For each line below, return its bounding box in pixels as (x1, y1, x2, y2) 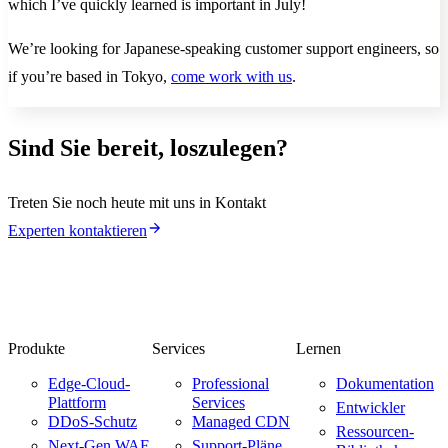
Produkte (8, 340, 65, 358)
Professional (192, 375, 269, 393)
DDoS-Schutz (48, 413, 137, 431)
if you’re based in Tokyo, (8, 68, 171, 85)
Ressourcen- (336, 423, 414, 441)
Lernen (296, 340, 341, 358)
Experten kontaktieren (8, 221, 147, 239)
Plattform (48, 394, 106, 412)
